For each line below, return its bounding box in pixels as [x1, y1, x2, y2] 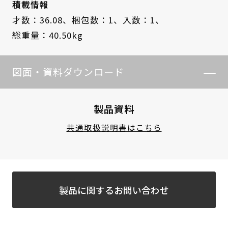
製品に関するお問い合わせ [59, 183, 169, 196]
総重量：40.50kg [12, 28, 83, 41]
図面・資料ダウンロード [12, 65, 124, 79]
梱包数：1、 [71, 13, 123, 26]
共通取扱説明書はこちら [66, 122, 162, 133]
